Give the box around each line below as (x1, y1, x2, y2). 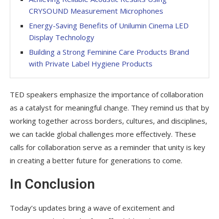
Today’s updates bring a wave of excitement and (10, 202, 175, 213)
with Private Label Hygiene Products (29, 58, 153, 68)
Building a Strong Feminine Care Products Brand (29, 46, 189, 57)
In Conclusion (10, 175, 95, 192)
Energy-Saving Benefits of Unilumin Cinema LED (29, 20, 189, 30)
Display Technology (29, 32, 94, 42)
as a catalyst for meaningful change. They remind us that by (10, 102, 209, 112)
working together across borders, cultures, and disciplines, (10, 115, 207, 126)
